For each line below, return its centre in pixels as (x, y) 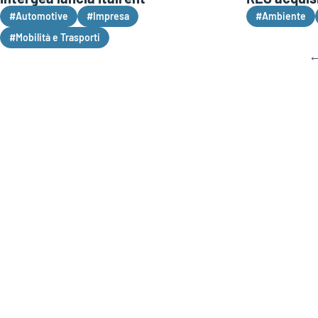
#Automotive (39, 16)
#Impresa (108, 16)
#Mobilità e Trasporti (55, 37)
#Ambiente (280, 16)
